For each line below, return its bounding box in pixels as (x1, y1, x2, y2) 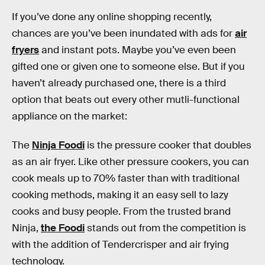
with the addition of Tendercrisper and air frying (12, 238, 229, 251)
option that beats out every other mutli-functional (12, 93, 240, 106)
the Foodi (41, 222, 85, 235)
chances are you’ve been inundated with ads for (12, 27, 235, 40)
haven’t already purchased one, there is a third (12, 76, 226, 89)
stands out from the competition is (85, 222, 246, 235)
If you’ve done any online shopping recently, (12, 10, 212, 23)
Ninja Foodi (32, 139, 85, 152)
